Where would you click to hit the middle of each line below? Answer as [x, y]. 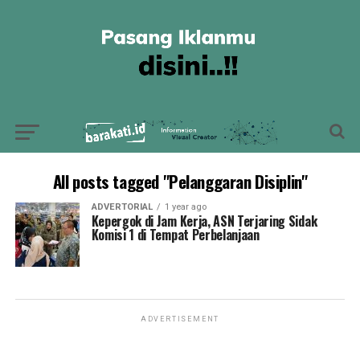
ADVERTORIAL [122, 207]
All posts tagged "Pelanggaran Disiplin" [180, 181]
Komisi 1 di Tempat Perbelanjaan [175, 235]
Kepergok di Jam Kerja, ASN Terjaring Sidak [204, 221]
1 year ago [185, 207]
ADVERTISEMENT [180, 319]
